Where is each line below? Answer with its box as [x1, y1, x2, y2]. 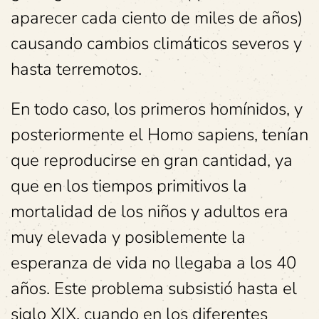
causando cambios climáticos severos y [11, 32, 302, 55]
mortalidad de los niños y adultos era [11, 200, 288, 223]
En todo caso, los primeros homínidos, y [11, 98, 303, 120]
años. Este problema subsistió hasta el [11, 277, 297, 300]
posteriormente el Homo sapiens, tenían [11, 123, 308, 146]
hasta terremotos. [11, 58, 142, 80]
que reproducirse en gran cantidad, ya [11, 149, 293, 172]
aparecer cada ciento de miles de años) [11, 6, 303, 29]
